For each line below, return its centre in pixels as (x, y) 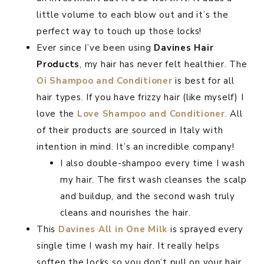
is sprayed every (205, 230)
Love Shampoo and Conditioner (151, 114)
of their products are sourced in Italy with (130, 131)
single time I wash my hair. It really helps (128, 246)
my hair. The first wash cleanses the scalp (154, 180)
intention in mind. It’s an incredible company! (136, 147)
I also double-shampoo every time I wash (153, 164)
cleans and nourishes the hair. (126, 213)
